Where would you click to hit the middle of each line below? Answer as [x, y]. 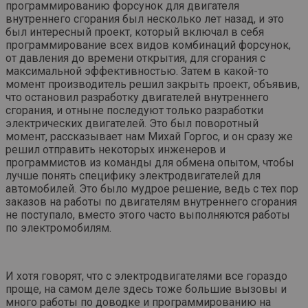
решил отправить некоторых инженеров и [115, 150]
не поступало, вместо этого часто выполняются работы [148, 215]
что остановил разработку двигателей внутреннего [137, 98]
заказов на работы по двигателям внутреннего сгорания [151, 202]
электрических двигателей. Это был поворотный [132, 124]
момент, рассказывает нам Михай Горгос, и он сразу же [149, 137]
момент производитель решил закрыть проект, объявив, [153, 85]
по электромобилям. [58, 228]
